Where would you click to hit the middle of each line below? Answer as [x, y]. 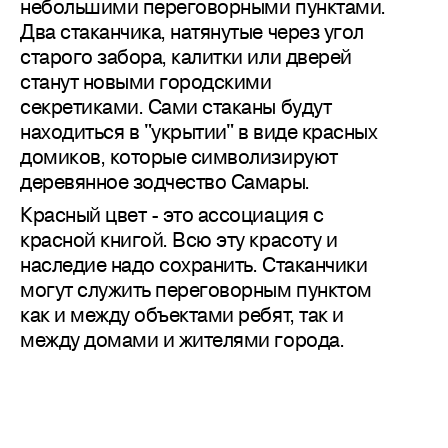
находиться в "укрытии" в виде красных [199, 131]
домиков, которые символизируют [179, 156]
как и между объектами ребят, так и [182, 314]
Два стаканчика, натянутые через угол [192, 31]
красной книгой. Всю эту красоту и [179, 239]
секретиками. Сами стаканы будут [176, 106]
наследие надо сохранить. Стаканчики [194, 264]
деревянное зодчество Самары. [165, 181]
